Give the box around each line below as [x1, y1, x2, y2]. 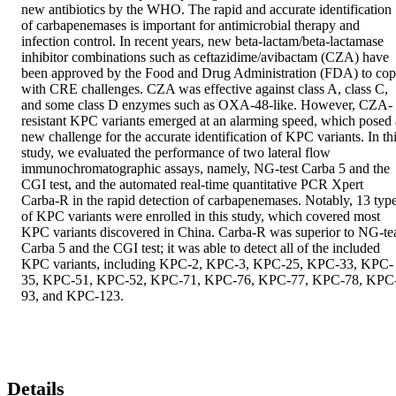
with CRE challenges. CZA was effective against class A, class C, [21, 80, 388, 96]
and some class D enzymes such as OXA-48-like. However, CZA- [21, 96, 392, 112]
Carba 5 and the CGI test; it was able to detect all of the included [21, 240, 380, 255]
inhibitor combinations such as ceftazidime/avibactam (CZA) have [21, 49, 389, 65]
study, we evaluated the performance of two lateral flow [21, 144, 331, 160]
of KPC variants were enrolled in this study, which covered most [21, 208, 380, 224]
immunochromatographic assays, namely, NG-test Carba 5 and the [21, 160, 390, 176]
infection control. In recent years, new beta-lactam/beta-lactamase [21, 33, 384, 49]
